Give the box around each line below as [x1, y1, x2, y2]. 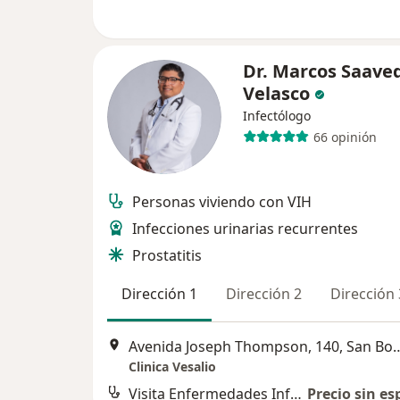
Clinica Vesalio [129, 358, 216, 376]
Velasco [243, 81, 310, 105]
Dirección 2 [226, 284, 302, 304]
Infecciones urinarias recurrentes [132, 219, 358, 238]
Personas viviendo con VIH [132, 192, 312, 212]
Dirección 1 [121, 284, 197, 304]
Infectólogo [243, 107, 311, 124]
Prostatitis [132, 246, 202, 265]
